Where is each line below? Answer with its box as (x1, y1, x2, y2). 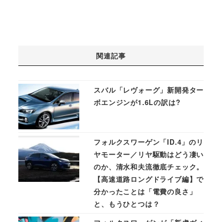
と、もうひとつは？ (94, 199, 160, 209)
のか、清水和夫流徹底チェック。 (94, 162, 204, 172)
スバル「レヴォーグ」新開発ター (94, 84, 204, 95)
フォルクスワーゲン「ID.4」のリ (94, 137, 204, 147)
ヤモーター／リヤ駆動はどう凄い (94, 149, 204, 160)
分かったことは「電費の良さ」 (94, 186, 197, 197)
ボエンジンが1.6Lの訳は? (94, 97, 181, 107)
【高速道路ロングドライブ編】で (94, 174, 204, 184)
